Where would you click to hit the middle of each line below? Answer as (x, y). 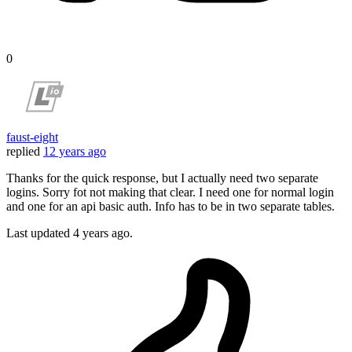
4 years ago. (103, 233)
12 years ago (75, 152)
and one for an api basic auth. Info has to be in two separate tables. (170, 207)
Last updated (40, 233)
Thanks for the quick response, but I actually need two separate (162, 178)
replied (23, 152)
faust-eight (32, 137)
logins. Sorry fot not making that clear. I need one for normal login (170, 192)
